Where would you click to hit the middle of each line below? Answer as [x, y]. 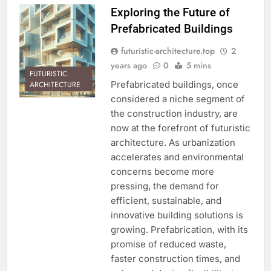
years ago [129, 66]
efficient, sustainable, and [166, 201]
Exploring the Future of [170, 13]
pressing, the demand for [165, 186]
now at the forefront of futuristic [180, 128]
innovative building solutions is [177, 215]
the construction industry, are [174, 114]
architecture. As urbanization [173, 143]
